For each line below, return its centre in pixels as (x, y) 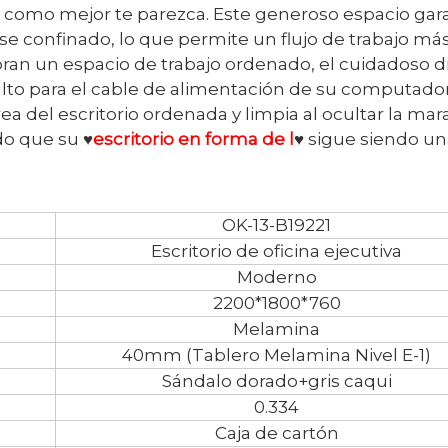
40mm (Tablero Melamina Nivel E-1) (276, 354)
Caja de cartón (276, 432)
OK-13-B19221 (276, 224)
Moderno (276, 276)
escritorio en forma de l (193, 138)
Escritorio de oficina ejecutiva (276, 250)
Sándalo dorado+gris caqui (276, 380)
